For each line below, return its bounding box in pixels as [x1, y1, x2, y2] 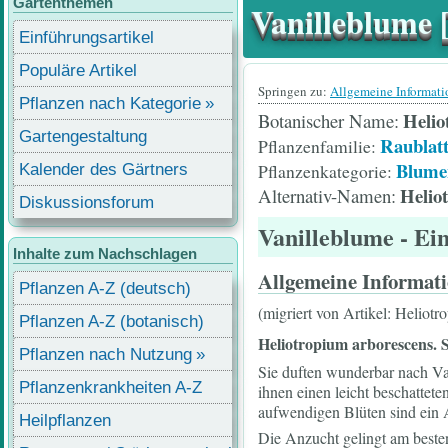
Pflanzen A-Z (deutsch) [19, 278, 191, 298]
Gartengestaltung [19, 126, 147, 146]
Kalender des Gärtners [19, 159, 188, 179]
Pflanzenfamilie [258, 133, 371, 158]
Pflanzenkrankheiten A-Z [19, 377, 202, 397]
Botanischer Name [258, 107, 394, 133]
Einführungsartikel [19, 27, 154, 47]
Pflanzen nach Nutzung [19, 344, 192, 364]
